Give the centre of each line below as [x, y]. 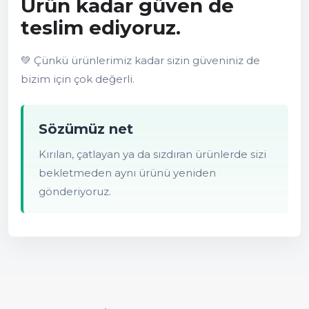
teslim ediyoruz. [101, 28]
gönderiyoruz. [75, 191]
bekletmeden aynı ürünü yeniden [127, 173]
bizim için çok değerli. [78, 79]
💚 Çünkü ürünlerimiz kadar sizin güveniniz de [140, 60]
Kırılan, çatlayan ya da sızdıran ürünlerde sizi [152, 154]
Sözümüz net [86, 129]
